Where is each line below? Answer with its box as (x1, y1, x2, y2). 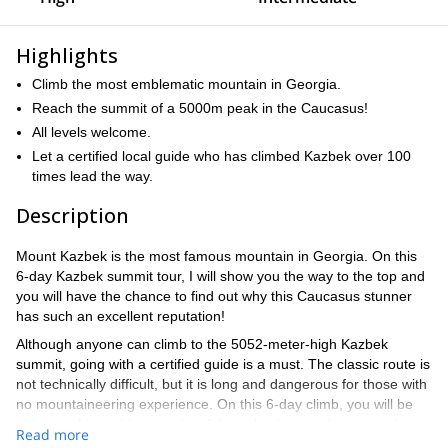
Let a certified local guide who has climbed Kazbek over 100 (32, 148, 411, 164)
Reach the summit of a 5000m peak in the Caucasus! (32, 100, 368, 116)
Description (16, 202, 129, 229)
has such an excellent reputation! (16, 308, 225, 324)
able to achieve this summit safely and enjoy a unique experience (16, 416, 428, 432)
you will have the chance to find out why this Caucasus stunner (16, 288, 412, 304)
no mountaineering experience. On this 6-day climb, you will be (16, 396, 413, 412)
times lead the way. (32, 168, 153, 184)
